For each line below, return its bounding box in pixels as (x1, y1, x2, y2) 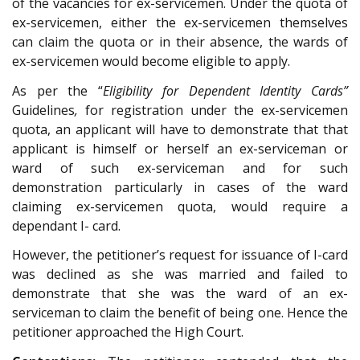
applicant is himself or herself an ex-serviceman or (12, 139, 348, 157)
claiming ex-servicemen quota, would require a (12, 197, 348, 215)
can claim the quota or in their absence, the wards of (12, 33, 348, 51)
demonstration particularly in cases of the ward (12, 178, 348, 196)
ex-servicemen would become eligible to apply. (12, 52, 290, 71)
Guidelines (12, 100, 75, 119)
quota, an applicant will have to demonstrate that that (12, 120, 348, 138)
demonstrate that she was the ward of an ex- (12, 284, 348, 303)
